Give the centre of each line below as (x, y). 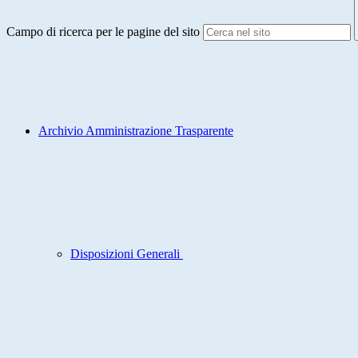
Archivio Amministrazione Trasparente (136, 131)
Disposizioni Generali (127, 254)
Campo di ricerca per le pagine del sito (103, 32)
